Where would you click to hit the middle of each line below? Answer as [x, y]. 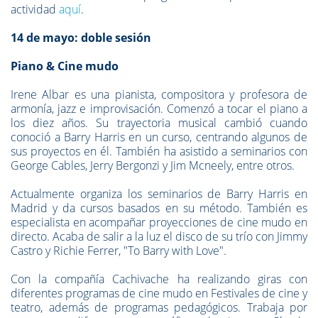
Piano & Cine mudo [65, 66]
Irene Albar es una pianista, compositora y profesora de [159, 94]
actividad [35, 9]
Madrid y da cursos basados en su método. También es [159, 208]
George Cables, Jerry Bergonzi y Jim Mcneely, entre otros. [153, 165]
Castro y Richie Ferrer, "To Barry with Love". [119, 251]
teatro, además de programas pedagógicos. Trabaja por [159, 307]
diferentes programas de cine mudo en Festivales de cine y [159, 293]
